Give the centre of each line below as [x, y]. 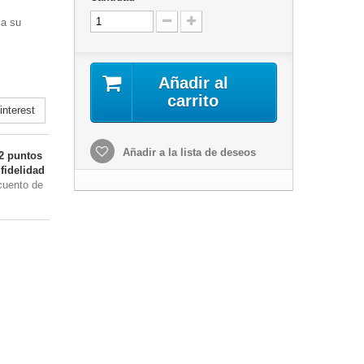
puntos [23, 156]
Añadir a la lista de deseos [187, 152]
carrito [193, 101]
